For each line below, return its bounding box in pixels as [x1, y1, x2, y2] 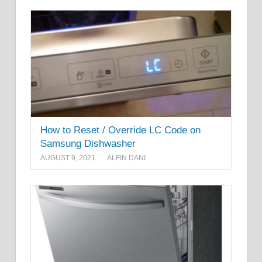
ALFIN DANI [107, 154, 146, 163]
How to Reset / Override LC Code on [40, 124, 201, 136]
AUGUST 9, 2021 [40, 154, 95, 163]
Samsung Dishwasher [40, 137, 136, 149]
